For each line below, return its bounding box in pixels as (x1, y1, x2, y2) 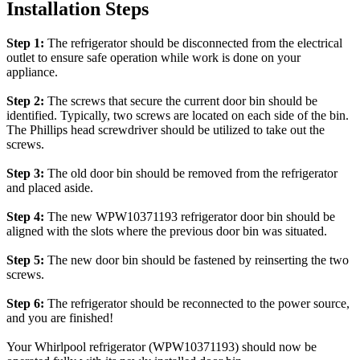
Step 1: (6, 35, 44, 50)
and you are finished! (6, 310, 113, 325)
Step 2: (6, 93, 44, 108)
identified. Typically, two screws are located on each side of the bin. (6, 108, 349, 122)
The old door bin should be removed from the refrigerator (44, 166, 337, 180)
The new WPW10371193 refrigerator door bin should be (44, 209, 335, 223)
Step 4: (6, 209, 44, 223)
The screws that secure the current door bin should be (44, 93, 317, 108)
